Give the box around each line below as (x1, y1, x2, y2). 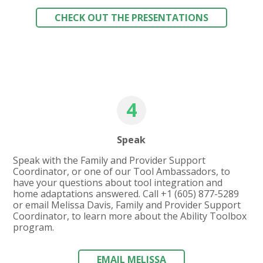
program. (13, 220, 55, 234)
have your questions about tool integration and (13, 176, 223, 189)
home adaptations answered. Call (13, 187, 161, 200)
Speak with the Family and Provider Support (13, 153, 206, 167)
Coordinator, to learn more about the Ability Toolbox (13, 209, 247, 222)
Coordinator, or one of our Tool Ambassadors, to (13, 164, 231, 178)
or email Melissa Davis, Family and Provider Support (13, 198, 241, 211)
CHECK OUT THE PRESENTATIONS (54, 11, 208, 24)
